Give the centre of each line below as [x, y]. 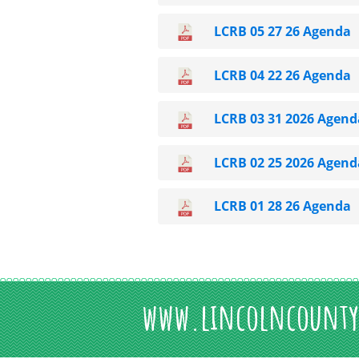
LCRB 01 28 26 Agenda [282, 206]
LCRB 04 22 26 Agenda [282, 75]
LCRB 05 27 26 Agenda [282, 31]
